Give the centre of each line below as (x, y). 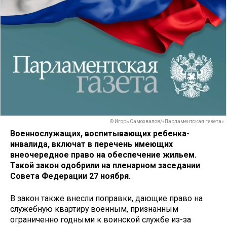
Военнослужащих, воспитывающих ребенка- (100, 133)
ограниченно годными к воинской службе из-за (101, 220)
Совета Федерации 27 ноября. (70, 176)
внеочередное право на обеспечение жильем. (103, 155)
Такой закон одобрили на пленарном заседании (105, 165)
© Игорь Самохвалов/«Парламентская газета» (167, 122)
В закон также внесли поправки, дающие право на (106, 199)
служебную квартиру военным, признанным (94, 209)
